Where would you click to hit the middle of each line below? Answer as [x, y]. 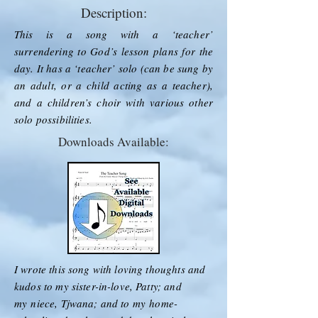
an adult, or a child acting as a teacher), [114, 85]
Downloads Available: [114, 141]
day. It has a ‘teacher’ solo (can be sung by [114, 68]
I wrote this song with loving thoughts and [110, 269]
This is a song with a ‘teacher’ [114, 34]
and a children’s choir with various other [114, 102]
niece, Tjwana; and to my [90, 303]
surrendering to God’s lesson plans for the [114, 51]
